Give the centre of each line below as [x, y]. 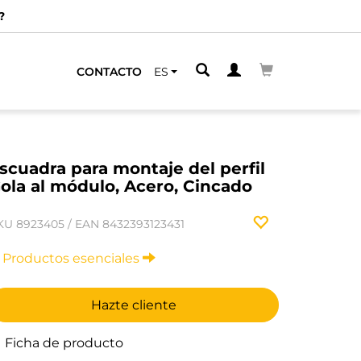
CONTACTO [109, 71]
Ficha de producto [62, 343]
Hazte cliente [134, 305]
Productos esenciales [73, 258]
